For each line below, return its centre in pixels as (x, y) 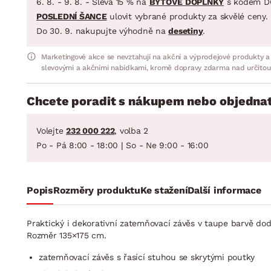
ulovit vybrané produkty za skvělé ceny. (187, 16)
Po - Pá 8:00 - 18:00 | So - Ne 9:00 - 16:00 (122, 145)
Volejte (51, 130)
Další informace (224, 190)
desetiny (186, 31)
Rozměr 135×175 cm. (67, 235)
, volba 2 (131, 130)
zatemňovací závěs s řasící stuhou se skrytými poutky (147, 257)
